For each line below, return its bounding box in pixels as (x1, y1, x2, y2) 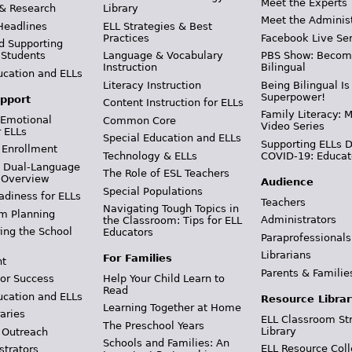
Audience (261, 176, 314, 188)
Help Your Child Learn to (102, 272, 225, 284)
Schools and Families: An (102, 337, 229, 349)
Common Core (102, 114, 176, 126)
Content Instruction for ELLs (102, 97, 244, 108)
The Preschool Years (102, 319, 204, 332)
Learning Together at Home (102, 302, 241, 313)
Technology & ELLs (102, 149, 197, 162)
